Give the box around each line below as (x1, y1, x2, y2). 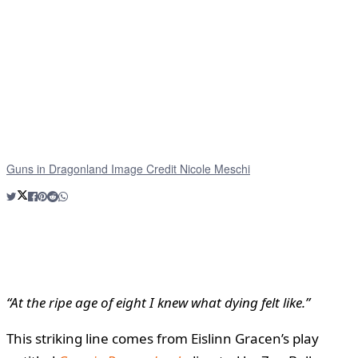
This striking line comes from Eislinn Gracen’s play (6, 328, 319, 348)
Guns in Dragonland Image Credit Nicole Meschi (6, 160, 250, 177)
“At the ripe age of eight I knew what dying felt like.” (6, 292, 310, 312)
